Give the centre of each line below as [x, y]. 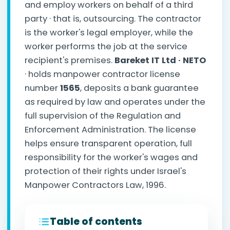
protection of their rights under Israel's [106, 171]
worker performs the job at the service [106, 46]
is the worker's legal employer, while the [109, 33]
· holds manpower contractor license [102, 74]
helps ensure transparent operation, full [108, 143]
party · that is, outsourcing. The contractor [113, 19]
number [42, 88]
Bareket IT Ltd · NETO [160, 60]
